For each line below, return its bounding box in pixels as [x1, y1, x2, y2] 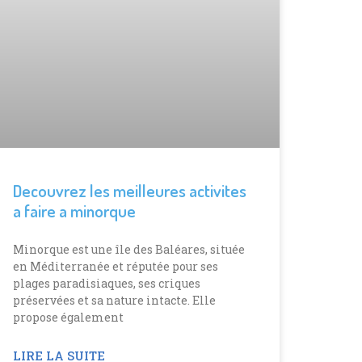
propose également [13, 309, 124, 325]
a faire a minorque [13, 199, 136, 221]
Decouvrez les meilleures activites [13, 179, 246, 201]
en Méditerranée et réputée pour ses [13, 258, 218, 274]
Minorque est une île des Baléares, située [13, 241, 245, 257]
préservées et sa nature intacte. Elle [13, 292, 216, 308]
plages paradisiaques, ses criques [13, 275, 200, 291]
